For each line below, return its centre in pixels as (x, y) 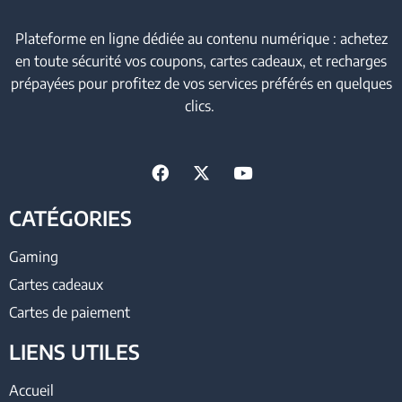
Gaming (34, 256)
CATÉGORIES (70, 218)
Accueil (31, 390)
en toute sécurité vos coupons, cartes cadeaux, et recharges (201, 61)
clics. (201, 106)
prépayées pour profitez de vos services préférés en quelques (201, 84)
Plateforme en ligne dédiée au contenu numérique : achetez (201, 39)
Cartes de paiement (70, 312)
